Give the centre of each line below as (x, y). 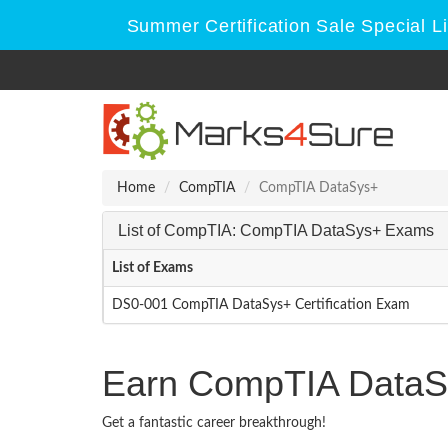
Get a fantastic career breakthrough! (214, 423)
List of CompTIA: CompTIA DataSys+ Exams (276, 230)
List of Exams (152, 268)
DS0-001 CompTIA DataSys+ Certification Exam (261, 305)
